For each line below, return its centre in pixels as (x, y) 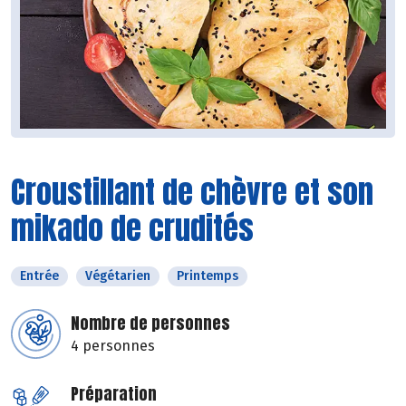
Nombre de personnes (150, 324)
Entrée (39, 276)
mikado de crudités (132, 228)
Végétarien (118, 276)
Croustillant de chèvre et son (192, 192)
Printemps (208, 276)
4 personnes (113, 346)
